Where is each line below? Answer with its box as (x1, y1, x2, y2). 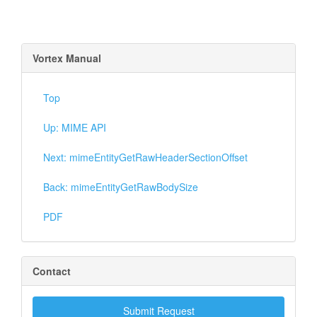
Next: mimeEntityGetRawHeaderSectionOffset (43, 150, 248, 164)
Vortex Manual (33, 51, 101, 65)
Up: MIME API (43, 120, 106, 134)
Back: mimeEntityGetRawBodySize (43, 180, 198, 194)
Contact (33, 264, 71, 278)
